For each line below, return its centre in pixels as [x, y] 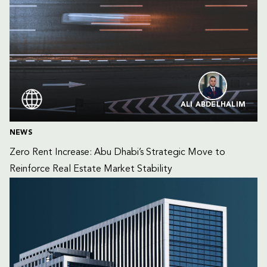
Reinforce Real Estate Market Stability [91, 169]
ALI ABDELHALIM [213, 105]
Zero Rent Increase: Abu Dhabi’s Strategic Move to [119, 153]
